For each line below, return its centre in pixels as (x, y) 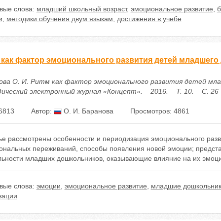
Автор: (42, 111)
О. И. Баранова (87, 111)
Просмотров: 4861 (160, 111)
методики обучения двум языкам (59, 19)
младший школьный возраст (81, 9)
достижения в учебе (149, 19)
